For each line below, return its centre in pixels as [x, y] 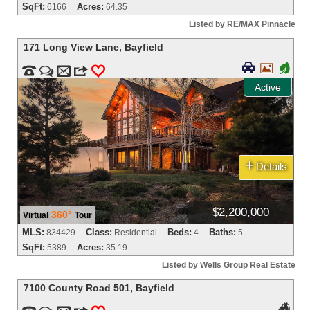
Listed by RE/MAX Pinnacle [242, 24]
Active [267, 87]
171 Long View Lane [72, 47]
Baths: [223, 232]
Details [273, 166]
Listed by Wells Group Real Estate [228, 265]
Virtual [36, 215]
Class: [99, 232]
